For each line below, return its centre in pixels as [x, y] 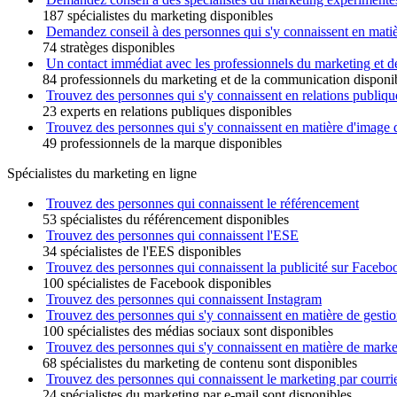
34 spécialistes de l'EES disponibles [142, 251]
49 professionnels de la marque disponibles [162, 143]
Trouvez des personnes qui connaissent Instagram [184, 299]
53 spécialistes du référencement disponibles [166, 219]
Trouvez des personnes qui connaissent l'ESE [172, 235]
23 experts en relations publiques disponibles [167, 111]
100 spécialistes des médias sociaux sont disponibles [188, 331]
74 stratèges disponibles [109, 47]
